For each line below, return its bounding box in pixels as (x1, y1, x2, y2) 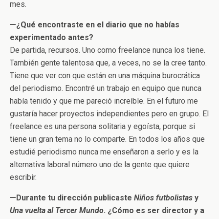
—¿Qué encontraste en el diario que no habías (10, 20, 179, 29)
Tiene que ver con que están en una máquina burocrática (10, 70, 200, 80)
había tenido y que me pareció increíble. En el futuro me (10, 96, 198, 106)
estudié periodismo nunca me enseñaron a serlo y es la (10, 147, 198, 156)
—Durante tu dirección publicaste (10, 193, 134, 202)
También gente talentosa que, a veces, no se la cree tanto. (10, 58, 207, 67)
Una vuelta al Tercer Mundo (10, 205, 104, 215)
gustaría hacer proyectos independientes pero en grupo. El (10, 109, 209, 118)
